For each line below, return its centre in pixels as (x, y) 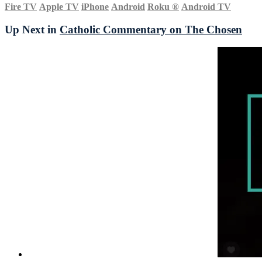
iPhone (95, 6)
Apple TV (59, 6)
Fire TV (21, 6)
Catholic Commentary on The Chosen (151, 29)
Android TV (206, 6)
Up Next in (32, 29)
